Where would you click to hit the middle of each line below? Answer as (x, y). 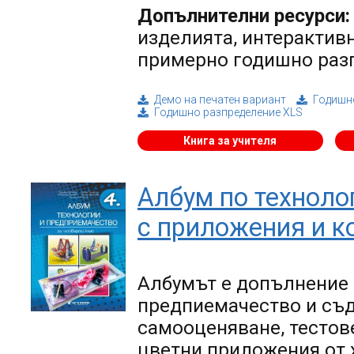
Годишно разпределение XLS (228, 113)
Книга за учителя (230, 141)
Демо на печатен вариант (220, 100)
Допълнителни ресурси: (244, 16)
